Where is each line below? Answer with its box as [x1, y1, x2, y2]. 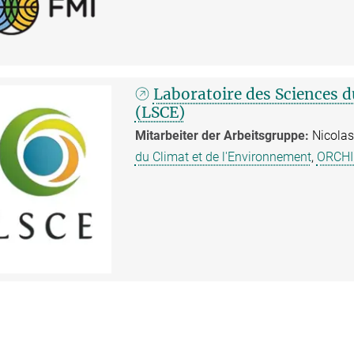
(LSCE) [134, 102, 185, 122]
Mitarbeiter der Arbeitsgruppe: [134, 127, 312, 143]
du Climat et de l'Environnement [134, 149, 311, 164]
